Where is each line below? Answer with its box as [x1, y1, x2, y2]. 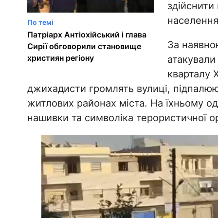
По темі [27, 18, 54, 27]
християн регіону [27, 53, 94, 63]
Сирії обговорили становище [27, 41, 141, 52]
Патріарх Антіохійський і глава [27, 30, 146, 40]
